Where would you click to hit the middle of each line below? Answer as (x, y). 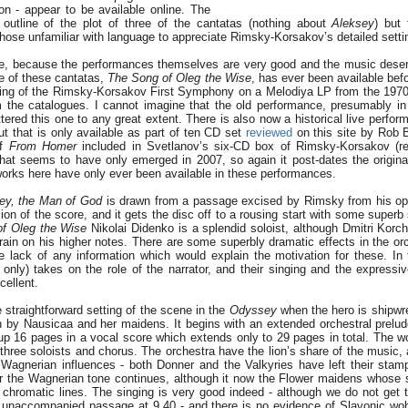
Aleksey (353, 24)
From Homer (42, 147)
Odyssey (253, 311)
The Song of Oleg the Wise (179, 78)
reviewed (269, 133)
